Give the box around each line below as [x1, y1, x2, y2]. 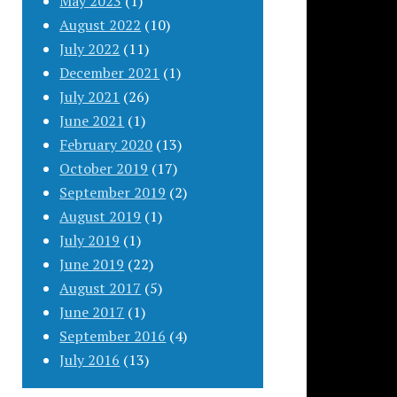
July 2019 [59, 230, 121, 250]
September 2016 [59, 325, 167, 346]
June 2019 [59, 253, 125, 274]
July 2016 [59, 349, 121, 370]
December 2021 [59, 62, 160, 82]
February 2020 [59, 134, 153, 154]
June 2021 [59, 110, 125, 130]
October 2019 [59, 158, 149, 178]
